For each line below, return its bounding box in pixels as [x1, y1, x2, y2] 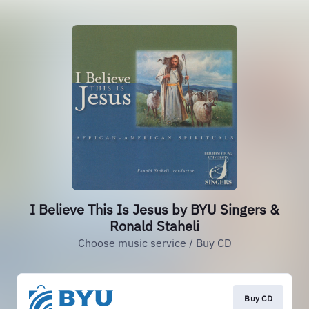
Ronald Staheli [110, 217, 199, 235]
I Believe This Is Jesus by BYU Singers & [30, 200, 279, 219]
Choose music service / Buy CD [77, 236, 232, 250]
